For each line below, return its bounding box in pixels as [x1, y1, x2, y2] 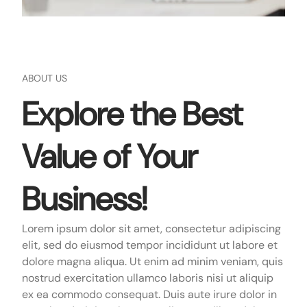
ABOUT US [22, 72, 67, 85]
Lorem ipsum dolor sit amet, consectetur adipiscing [22, 221, 281, 236]
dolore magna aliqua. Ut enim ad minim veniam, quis [22, 254, 283, 269]
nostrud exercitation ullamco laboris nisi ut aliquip [22, 270, 273, 285]
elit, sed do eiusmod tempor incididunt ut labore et [22, 237, 278, 252]
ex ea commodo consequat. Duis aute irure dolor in [22, 286, 277, 302]
